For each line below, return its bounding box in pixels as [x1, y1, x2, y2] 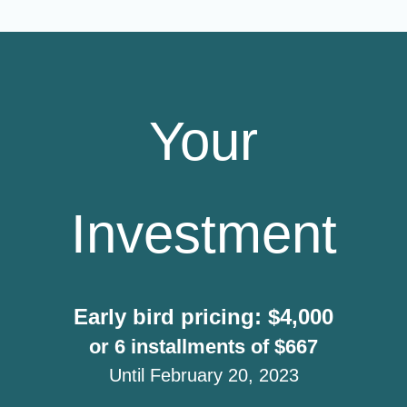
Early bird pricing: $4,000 [74, 304, 333, 329]
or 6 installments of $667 [89, 335, 318, 358]
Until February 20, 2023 [108, 365, 299, 385]
